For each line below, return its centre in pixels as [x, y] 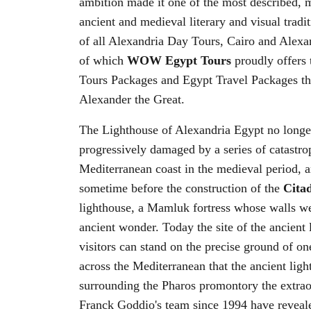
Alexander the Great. [132, 99]
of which [103, 60]
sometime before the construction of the [181, 188]
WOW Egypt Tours [179, 60]
